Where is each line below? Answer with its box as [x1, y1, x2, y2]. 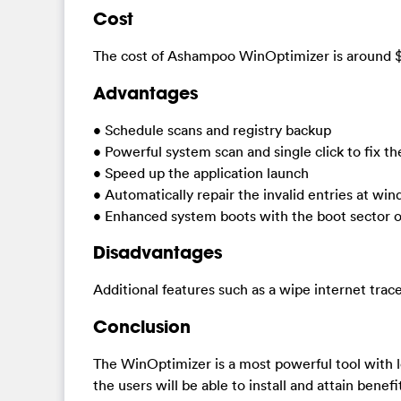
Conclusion [93, 314, 191, 337]
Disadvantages [93, 241, 222, 264]
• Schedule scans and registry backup [93, 120, 331, 139]
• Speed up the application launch [93, 163, 309, 182]
